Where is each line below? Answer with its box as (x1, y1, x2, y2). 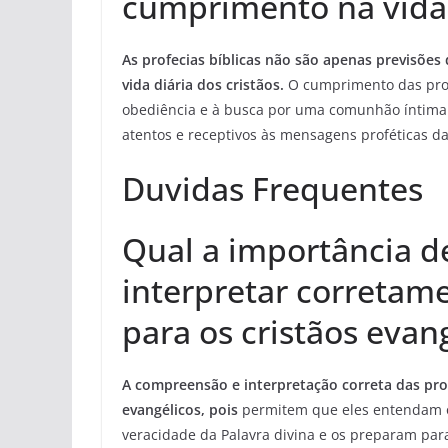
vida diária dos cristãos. (122, 75, 288, 95)
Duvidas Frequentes (122, 167, 423, 211)
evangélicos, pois (122, 400, 238, 420)
